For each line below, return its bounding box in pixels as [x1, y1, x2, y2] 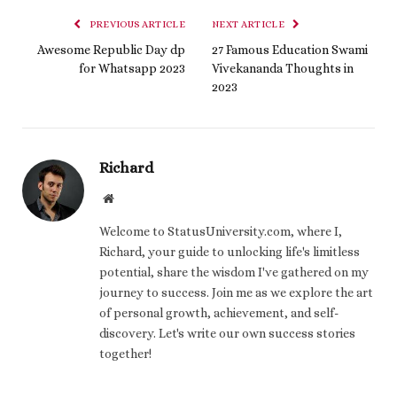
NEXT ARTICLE [212, 19, 287, 31]
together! [99, 346, 152, 362]
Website [113, 191, 152, 205]
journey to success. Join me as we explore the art [99, 285, 373, 300]
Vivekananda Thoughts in [212, 61, 354, 76]
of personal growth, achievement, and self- [99, 306, 339, 321]
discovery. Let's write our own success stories [99, 326, 355, 341]
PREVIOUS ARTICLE [87, 19, 185, 31]
